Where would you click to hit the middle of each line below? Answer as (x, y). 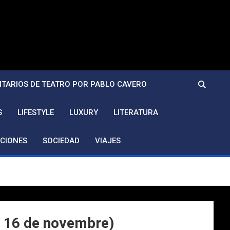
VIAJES (108, 141)
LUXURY (84, 112)
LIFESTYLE (36, 112)
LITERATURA (136, 112)
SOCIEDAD (61, 141)
